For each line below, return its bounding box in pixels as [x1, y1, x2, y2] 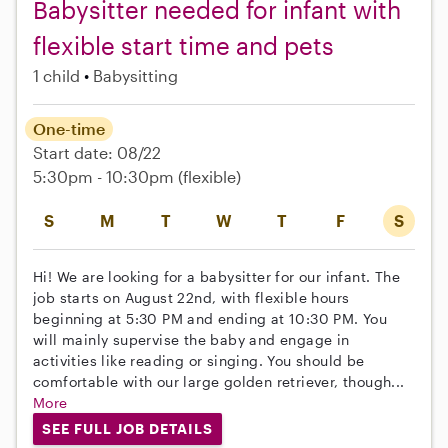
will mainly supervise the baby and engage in [33, 330, 350, 348]
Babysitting [93, 65, 178, 85]
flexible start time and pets [33, 30, 334, 60]
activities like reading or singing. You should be [33, 351, 365, 369]
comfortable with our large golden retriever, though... [33, 372, 405, 390]
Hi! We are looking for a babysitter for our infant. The [33, 267, 400, 285]
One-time [33, 118, 105, 138]
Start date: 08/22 [33, 142, 161, 162]
